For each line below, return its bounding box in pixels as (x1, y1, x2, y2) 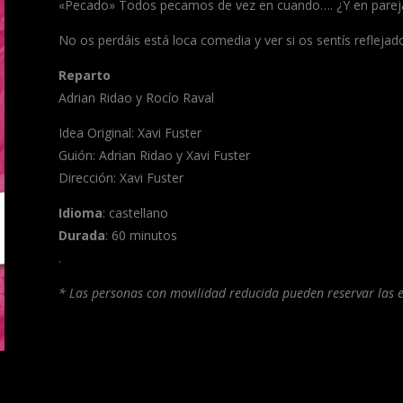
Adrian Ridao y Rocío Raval (58, 89, 214, 107)
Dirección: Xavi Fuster (58, 169, 184, 187)
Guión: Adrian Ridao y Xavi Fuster (58, 147, 250, 165)
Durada (58, 227, 105, 245)
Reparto (58, 67, 111, 85)
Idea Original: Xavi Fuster (58, 124, 201, 142)
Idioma (58, 204, 103, 222)
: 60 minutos (104, 227, 177, 245)
